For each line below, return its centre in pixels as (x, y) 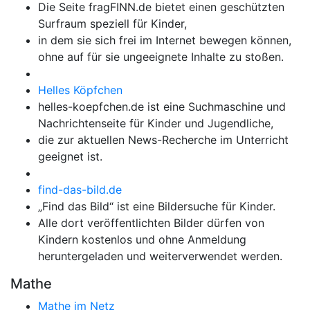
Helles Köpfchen (80, 90)
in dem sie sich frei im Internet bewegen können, (165, 40)
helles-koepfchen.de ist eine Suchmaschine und (162, 107)
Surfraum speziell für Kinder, (112, 24)
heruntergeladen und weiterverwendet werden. (160, 256)
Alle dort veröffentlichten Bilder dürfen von (151, 223)
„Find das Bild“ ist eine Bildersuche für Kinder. (157, 206)
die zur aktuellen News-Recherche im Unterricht (163, 140)
